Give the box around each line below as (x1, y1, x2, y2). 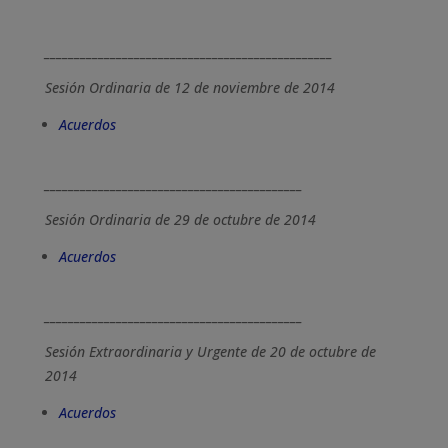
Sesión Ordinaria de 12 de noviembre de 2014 (44, 78, 335, 97)
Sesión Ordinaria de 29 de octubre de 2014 (44, 210, 316, 229)
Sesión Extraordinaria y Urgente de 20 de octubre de (44, 342, 376, 361)
